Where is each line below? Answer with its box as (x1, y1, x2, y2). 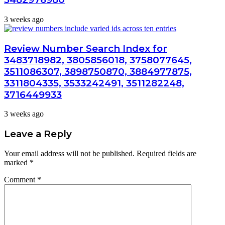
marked (4, 158, 30, 167)
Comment (4, 175, 37, 184)
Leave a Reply (4, 128, 72, 140)
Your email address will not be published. (4, 149, 135, 158)
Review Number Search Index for (4, 42, 167, 54)
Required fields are (137, 149, 196, 158)
